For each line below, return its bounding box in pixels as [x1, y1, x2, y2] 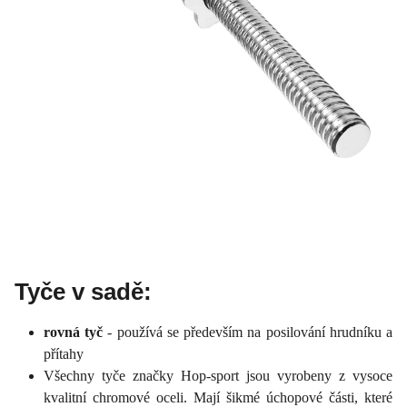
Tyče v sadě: [15, 277, 152, 305]
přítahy [44, 345, 84, 362]
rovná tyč [44, 323, 108, 340]
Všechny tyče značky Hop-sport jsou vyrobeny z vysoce [44, 367, 392, 383]
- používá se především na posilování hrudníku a [107, 323, 393, 340]
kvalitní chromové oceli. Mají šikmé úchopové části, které [44, 389, 392, 405]
